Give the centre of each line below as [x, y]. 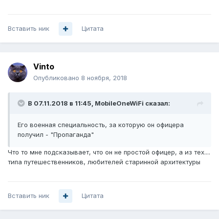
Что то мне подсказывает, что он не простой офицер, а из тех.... [109, 152]
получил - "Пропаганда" [56, 135]
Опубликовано [57, 78]
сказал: [157, 103]
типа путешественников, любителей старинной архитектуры [104, 162]
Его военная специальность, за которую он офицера [101, 125]
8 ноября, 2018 [104, 78]
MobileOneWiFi [119, 103]
